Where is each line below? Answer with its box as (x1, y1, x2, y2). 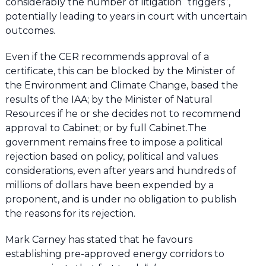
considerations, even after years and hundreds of (5, 164, 236, 176)
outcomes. (5, 24, 55, 36)
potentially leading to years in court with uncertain (5, 10, 247, 22)
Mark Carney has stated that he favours (5, 233, 192, 245)
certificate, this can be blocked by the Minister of (5, 65, 235, 77)
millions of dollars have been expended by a (5, 179, 214, 191)
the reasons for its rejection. (5, 207, 135, 219)
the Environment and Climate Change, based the (5, 79, 238, 91)
